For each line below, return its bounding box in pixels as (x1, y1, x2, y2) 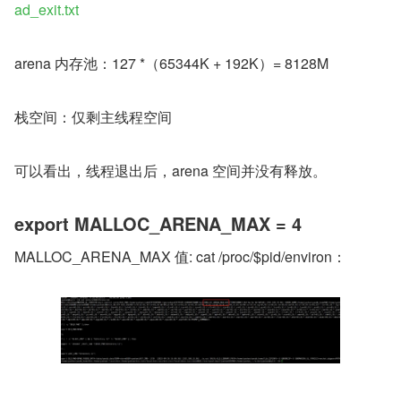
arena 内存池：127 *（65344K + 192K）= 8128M (14, 53, 328, 74)
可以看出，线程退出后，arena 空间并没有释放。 (14, 160, 327, 182)
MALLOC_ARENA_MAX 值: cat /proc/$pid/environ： (14, 246, 346, 268)
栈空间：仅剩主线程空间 (14, 107, 172, 128)
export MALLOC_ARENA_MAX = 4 (14, 210, 302, 237)
